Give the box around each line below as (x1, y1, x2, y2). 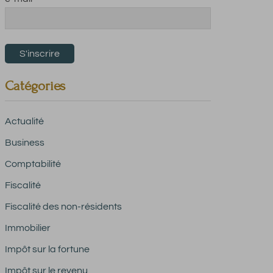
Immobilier (4, 223, 51, 233)
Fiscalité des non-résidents (4, 202, 122, 211)
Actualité (4, 116, 44, 126)
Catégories (4, 78, 65, 94)
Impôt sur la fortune (4, 244, 90, 254)
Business (4, 138, 44, 147)
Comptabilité (4, 159, 61, 169)
